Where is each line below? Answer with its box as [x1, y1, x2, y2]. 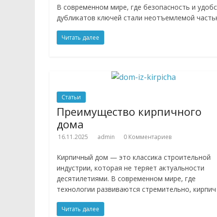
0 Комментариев [124, 133, 171, 141]
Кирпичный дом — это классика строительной [57, 153, 211, 162]
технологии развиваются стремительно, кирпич [57, 185, 216, 194]
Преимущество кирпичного [57, 104, 201, 119]
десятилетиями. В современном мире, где [57, 174, 196, 183]
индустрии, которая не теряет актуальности [57, 163, 204, 172]
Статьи [62, 93, 81, 101]
